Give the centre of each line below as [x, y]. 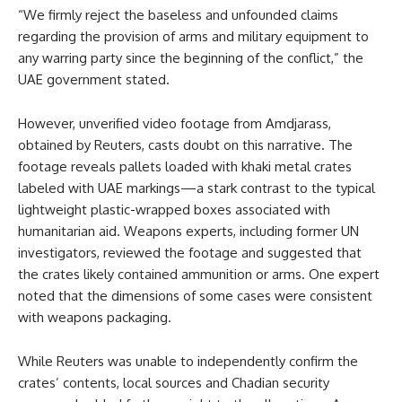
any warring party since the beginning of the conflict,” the [191, 58]
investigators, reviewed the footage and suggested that [190, 253]
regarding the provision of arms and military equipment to [193, 37]
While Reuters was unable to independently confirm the [188, 362]
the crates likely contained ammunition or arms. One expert [199, 275]
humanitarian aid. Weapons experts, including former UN [188, 232]
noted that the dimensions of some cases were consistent [195, 296]
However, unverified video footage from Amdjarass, [175, 124]
